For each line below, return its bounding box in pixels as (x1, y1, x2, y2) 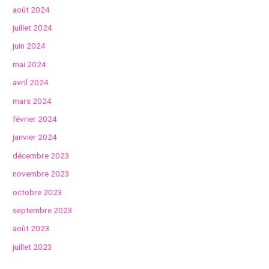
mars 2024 (13, 95, 52, 106)
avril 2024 (13, 77, 49, 88)
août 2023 (13, 223, 50, 234)
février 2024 (13, 114, 58, 124)
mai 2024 (13, 59, 47, 69)
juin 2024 (13, 41, 46, 51)
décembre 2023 (13, 150, 70, 160)
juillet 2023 (13, 241, 53, 252)
